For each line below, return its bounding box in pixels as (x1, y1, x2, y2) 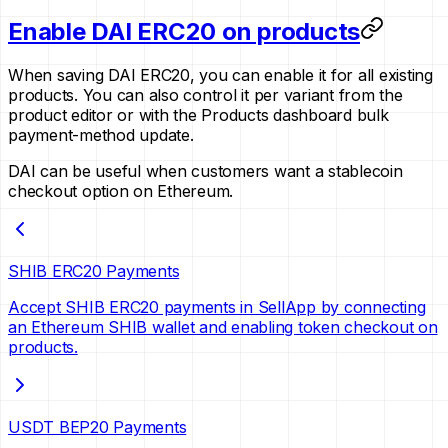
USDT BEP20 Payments (8, 417, 187, 438)
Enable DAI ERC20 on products (8, 16, 360, 46)
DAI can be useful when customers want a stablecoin (8, 161, 403, 182)
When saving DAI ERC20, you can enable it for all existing (8, 65, 433, 86)
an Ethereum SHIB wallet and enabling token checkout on (8, 317, 438, 338)
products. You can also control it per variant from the (8, 85, 403, 106)
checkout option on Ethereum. (8, 181, 233, 202)
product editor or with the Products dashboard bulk (8, 105, 389, 126)
